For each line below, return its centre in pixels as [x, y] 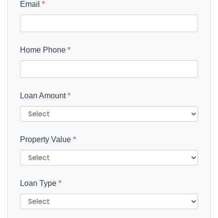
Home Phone [44, 50]
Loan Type [39, 183]
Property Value [46, 139]
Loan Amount [44, 96]
